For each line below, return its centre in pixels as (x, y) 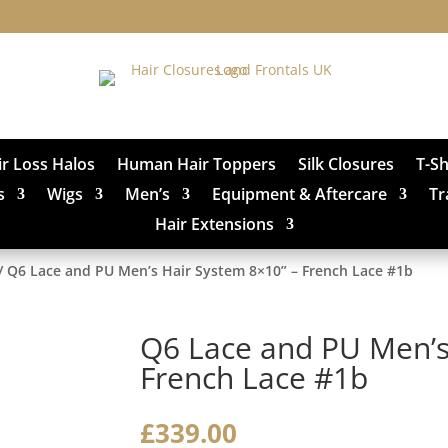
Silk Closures (346, 164)
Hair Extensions (214, 224)
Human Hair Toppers (196, 164)
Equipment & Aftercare (299, 194)
